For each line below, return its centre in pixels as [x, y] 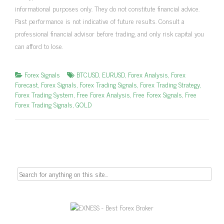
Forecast [26, 84]
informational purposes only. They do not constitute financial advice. [107, 8]
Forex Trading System [44, 94]
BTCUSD [88, 74]
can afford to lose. [39, 45]
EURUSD [113, 74]
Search [17, 171]
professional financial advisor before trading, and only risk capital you [109, 33]
